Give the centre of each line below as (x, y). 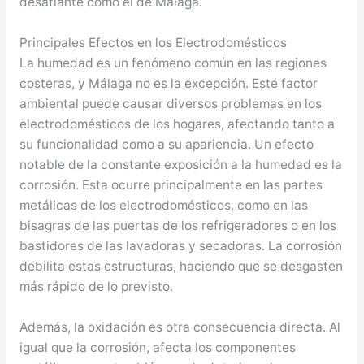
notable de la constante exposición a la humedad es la (180, 164)
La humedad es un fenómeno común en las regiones (173, 63)
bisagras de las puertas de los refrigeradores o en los (178, 225)
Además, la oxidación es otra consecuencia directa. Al (180, 327)
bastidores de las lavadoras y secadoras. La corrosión (180, 245)
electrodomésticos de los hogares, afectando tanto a (177, 123)
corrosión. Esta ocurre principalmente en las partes (171, 184)
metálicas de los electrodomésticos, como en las (163, 205)
